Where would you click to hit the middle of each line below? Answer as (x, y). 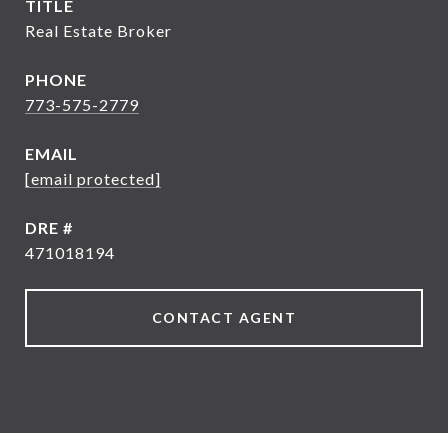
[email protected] (93, 178)
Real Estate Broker (98, 30)
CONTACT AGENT (224, 317)
